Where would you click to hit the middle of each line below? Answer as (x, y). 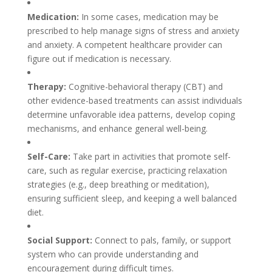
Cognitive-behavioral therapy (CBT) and (145, 87)
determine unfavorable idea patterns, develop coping (131, 114)
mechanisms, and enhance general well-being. (117, 128)
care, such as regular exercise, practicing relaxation (127, 170)
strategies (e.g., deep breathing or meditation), (118, 184)
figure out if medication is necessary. (99, 59)
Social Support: (61, 240)
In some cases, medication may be (150, 17)
